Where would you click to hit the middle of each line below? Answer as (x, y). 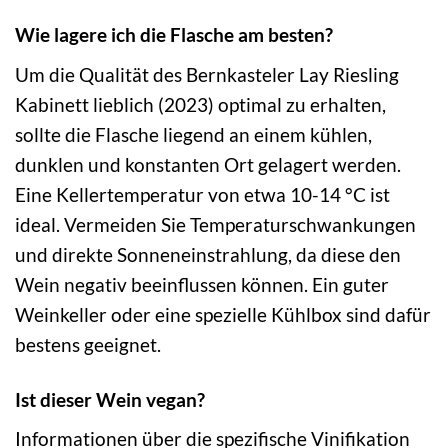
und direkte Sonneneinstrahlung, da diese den (208, 254)
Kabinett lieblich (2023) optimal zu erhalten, (200, 104)
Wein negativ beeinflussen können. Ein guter (202, 284)
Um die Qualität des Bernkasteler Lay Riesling (207, 74)
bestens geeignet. (88, 344)
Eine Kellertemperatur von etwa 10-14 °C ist (202, 194)
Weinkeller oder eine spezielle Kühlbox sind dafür (223, 314)
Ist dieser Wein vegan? (110, 399)
